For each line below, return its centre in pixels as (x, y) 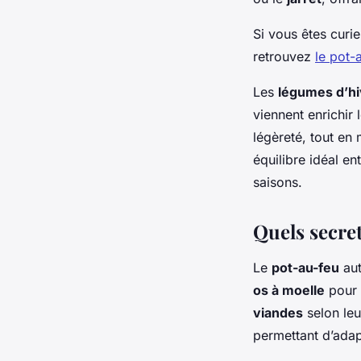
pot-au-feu (305, 267)
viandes (278, 312)
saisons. (278, 182)
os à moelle (289, 290)
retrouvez (284, 56)
